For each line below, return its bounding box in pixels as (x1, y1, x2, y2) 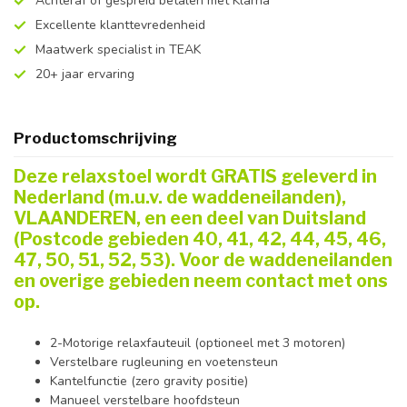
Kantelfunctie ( (50, 372, 135, 390)
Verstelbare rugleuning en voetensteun (50, 353, 278, 371)
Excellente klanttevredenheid (35, 16, 205, 34)
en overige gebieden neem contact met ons (14, 270, 388, 292)
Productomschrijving (14, 129, 177, 147)
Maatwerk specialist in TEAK (35, 41, 201, 58)
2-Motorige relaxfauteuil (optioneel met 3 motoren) (50, 334, 345, 352)
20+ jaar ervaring (35, 65, 134, 83)
